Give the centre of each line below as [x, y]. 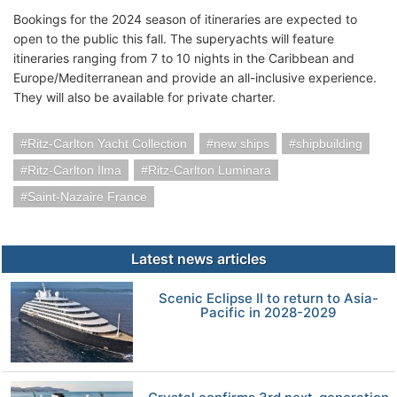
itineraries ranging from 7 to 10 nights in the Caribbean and [184, 58]
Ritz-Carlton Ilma [74, 170]
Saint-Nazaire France [87, 196]
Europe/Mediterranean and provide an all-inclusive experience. [195, 77]
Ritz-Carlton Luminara [210, 170]
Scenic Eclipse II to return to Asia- [268, 298]
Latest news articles [198, 258]
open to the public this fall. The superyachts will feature [174, 38]
